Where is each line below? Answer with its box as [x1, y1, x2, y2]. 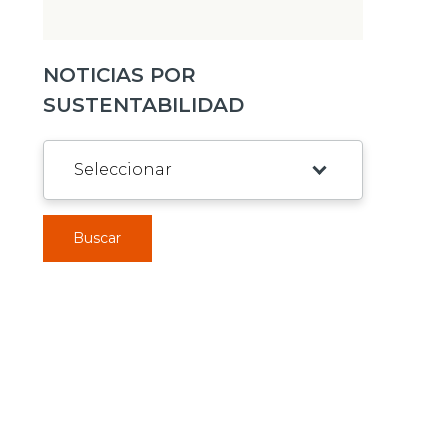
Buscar [73, 229, 122, 247]
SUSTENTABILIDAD [42, 93, 244, 117]
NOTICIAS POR [42, 63, 196, 87]
